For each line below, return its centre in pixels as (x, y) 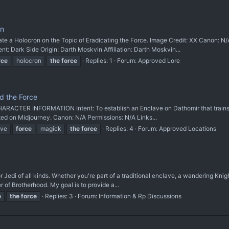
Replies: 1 (99, 61)
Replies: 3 (59, 196)
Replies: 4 (119, 128)
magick (51, 128)
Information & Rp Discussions (140, 196)
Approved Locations (188, 128)
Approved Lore (159, 61)
